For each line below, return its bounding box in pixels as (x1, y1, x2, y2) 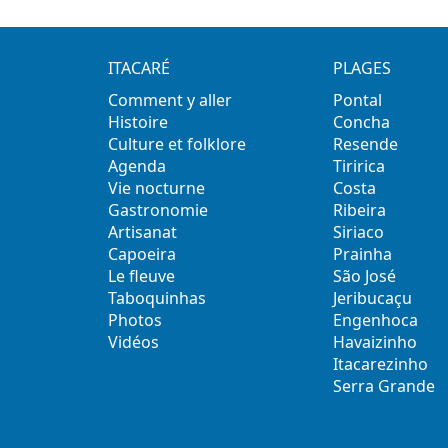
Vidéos (107, 331, 159, 354)
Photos (107, 309, 162, 332)
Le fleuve (107, 265, 175, 288)
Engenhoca (333, 309, 419, 332)
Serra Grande (333, 375, 436, 398)
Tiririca (333, 155, 386, 178)
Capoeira (107, 243, 176, 266)
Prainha (333, 243, 393, 266)
